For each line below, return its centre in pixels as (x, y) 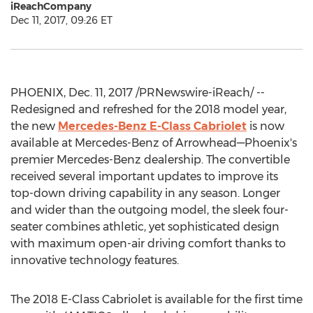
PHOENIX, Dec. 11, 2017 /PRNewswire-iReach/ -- (138, 93)
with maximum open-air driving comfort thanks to (148, 243)
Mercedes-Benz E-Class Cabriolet (152, 126)
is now (265, 126)
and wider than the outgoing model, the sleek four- (150, 210)
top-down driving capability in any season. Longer (145, 193)
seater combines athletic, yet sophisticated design (145, 227)
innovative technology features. (95, 260)
